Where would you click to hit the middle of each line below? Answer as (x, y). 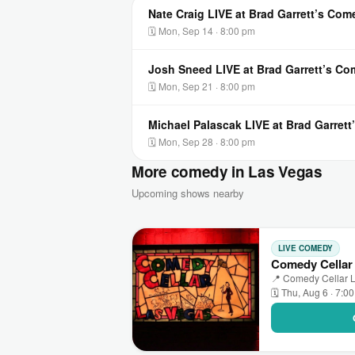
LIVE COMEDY (305, 248)
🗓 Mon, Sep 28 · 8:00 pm (202, 141)
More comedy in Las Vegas (227, 172)
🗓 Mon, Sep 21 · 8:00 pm (202, 86)
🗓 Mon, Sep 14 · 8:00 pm (202, 31)
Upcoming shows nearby (188, 193)
